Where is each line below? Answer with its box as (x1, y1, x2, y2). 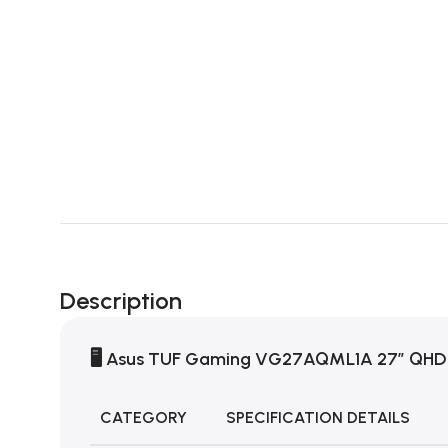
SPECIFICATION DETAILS (226, 408, 410, 428)
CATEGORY (100, 408, 187, 428)
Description (60, 286, 182, 316)
